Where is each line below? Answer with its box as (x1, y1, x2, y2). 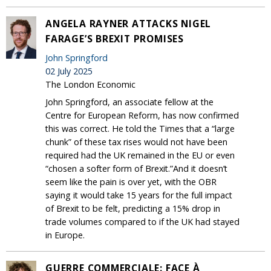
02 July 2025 (45, 65, 93, 77)
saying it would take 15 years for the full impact (45, 189, 232, 201)
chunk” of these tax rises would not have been (45, 135, 227, 148)
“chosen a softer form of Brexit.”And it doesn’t (45, 162, 227, 174)
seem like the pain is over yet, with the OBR (45, 175, 217, 188)
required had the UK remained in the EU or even (45, 149, 235, 161)
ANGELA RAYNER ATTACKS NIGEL (45, 16, 212, 30)
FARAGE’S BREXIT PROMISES (45, 31, 184, 45)
